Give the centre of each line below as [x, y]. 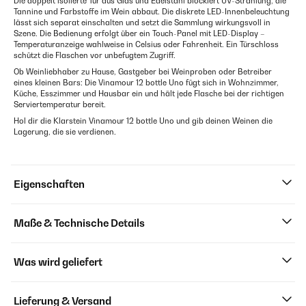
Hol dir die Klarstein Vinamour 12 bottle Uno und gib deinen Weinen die [143, 121]
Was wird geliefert [58, 262]
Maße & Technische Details [79, 223]
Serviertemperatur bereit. [60, 105]
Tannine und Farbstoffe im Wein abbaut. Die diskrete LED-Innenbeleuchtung [152, 12]
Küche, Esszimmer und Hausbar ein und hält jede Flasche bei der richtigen [149, 94]
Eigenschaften [49, 184]
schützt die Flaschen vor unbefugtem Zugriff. [95, 56]
